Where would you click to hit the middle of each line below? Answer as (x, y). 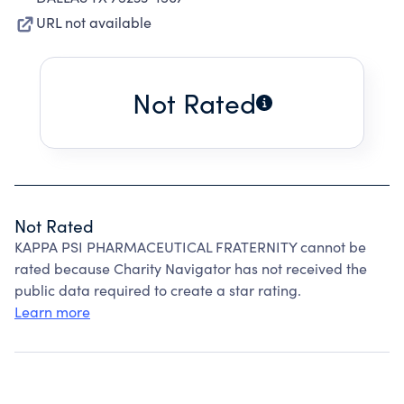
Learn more (52, 312)
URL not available (94, 22)
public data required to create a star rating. (158, 290)
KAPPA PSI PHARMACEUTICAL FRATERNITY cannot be (190, 247)
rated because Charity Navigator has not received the (191, 268)
